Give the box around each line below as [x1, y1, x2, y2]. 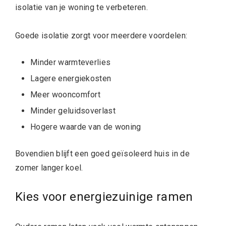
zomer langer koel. [15, 162, 83, 173]
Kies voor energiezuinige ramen [15, 189, 193, 204]
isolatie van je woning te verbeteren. [15, 2, 148, 12]
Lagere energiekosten [30, 73, 111, 83]
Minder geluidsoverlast [30, 105, 116, 116]
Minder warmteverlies [30, 57, 111, 67]
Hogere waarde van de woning [30, 122, 141, 132]
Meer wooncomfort [30, 89, 101, 99]
